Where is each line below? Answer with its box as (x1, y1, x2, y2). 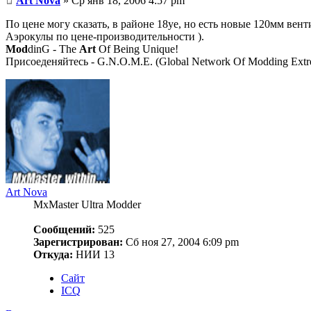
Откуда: (33, 249, 73, 261)
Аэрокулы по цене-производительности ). (6, 31, 204, 43)
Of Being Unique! (96, 43, 178, 56)
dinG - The (28, 43, 79, 56)
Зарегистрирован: (33, 236, 123, 249)
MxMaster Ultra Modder (33, 199, 141, 211)
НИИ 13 (73, 249, 115, 261)
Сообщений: (33, 224, 95, 236)
